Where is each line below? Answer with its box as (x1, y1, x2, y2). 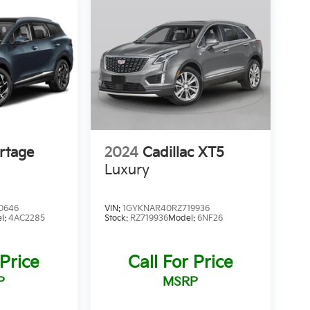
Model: (167, 213, 197, 224)
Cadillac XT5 (142, 145, 224, 162)
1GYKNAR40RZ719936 (122, 203, 210, 215)
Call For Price (127, 253, 233, 273)
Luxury (104, 162, 149, 179)
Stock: (104, 213, 130, 224)
